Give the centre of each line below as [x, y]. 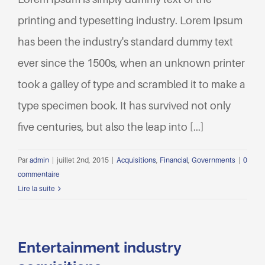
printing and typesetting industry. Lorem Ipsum [130, 21]
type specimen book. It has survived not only [124, 106]
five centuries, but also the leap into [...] [111, 127]
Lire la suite [36, 189]
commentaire [39, 174]
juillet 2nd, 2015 [83, 160]
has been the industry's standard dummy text [125, 42]
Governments [214, 160]
